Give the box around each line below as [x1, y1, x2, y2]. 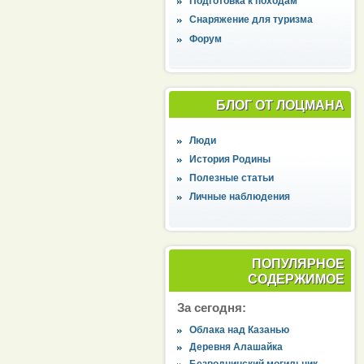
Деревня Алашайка [189, 340, 284, 353]
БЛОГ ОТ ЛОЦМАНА [215, 98, 344, 113]
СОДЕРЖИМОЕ [247, 272, 344, 287]
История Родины [189, 154, 271, 165]
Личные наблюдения [189, 191, 291, 203]
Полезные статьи [189, 172, 275, 184]
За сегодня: [176, 301, 246, 315]
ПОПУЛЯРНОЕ [251, 257, 344, 271]
